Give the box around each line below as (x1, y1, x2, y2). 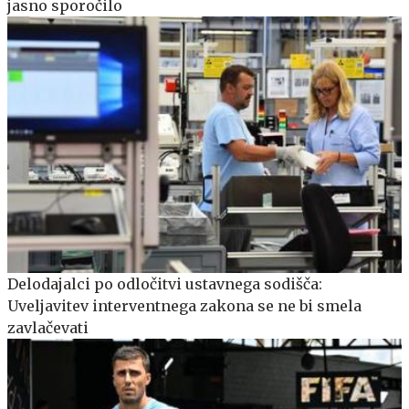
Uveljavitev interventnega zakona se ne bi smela (7, 296, 362, 315)
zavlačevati (7, 318, 89, 337)
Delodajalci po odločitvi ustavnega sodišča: (7, 274, 322, 293)
